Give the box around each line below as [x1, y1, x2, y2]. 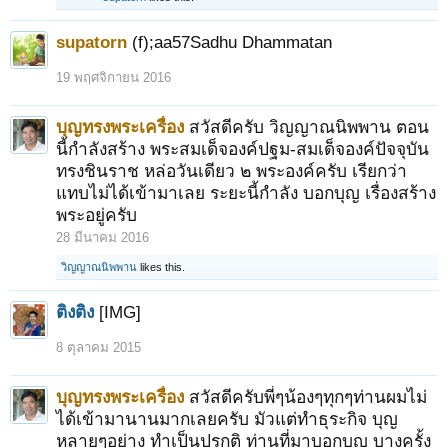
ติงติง [56, 302, 94, 322]
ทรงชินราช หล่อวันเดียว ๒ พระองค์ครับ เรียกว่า [56, 161, 407, 181]
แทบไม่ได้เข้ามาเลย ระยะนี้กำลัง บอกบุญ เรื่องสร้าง [56, 183, 436, 203]
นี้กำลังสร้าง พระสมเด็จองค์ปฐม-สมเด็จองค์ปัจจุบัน [56, 139, 429, 159]
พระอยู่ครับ [56, 205, 137, 225]
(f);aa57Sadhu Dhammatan [132, 32, 332, 52]
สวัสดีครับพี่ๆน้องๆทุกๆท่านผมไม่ [189, 387, 427, 407]
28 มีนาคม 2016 [56, 230, 149, 245]
